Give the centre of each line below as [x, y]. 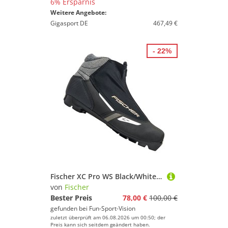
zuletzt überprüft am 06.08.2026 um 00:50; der [108, 217]
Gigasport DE [69, 23]
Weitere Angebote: [78, 12]
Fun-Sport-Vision [112, 208]
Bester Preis [71, 198]
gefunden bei [70, 208]
